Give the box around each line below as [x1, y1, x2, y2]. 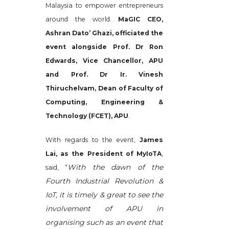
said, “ [45, 164, 68, 171]
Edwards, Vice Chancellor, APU [45, 57, 163, 64]
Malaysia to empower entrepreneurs [45, 2, 163, 9]
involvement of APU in [45, 204, 163, 213]
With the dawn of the [67, 163, 164, 172]
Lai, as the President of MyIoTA [45, 150, 162, 157]
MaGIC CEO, [118, 15, 163, 23]
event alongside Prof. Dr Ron [45, 43, 163, 51]
